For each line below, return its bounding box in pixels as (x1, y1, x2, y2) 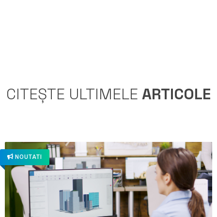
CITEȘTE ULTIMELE (6, 84, 138, 104)
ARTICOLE (138, 84, 211, 104)
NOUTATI (15, 153, 42, 160)
